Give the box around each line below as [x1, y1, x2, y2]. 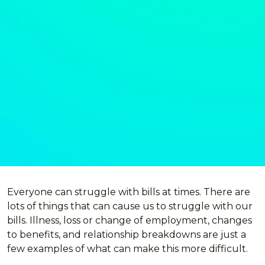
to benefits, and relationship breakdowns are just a [7, 228, 246, 240]
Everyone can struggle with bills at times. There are [7, 186, 250, 198]
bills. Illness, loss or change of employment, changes [7, 214, 252, 226]
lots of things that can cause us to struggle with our [7, 200, 253, 212]
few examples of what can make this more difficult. [7, 243, 248, 254]
